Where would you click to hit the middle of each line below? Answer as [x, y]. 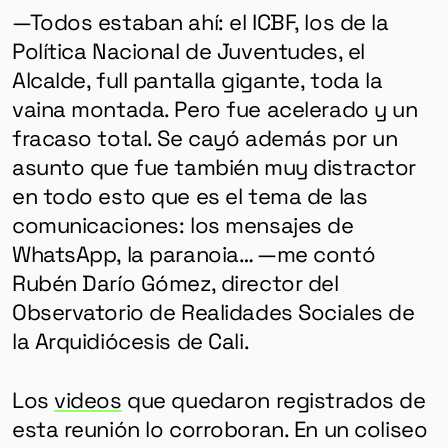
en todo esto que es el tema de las [189, 194]
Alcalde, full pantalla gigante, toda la [197, 78]
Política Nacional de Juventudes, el [188, 49]
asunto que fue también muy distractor [214, 165]
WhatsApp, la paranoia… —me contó [193, 252]
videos [88, 398]
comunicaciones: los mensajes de [182, 223]
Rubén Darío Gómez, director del [175, 281]
